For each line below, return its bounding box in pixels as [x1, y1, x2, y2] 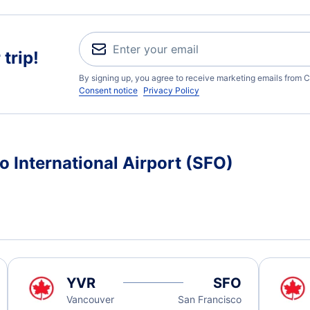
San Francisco [177, 293, 241, 305]
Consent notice [79, 85, 138, 95]
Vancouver [66, 293, 115, 305]
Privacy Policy [143, 85, 199, 95]
